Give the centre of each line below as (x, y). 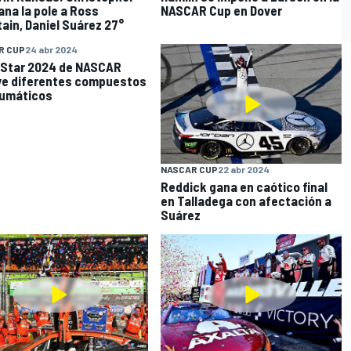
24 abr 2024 (51, 49)
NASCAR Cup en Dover (222, 10)
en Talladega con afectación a (246, 201)
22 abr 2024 (244, 170)
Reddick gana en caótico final (244, 187)
